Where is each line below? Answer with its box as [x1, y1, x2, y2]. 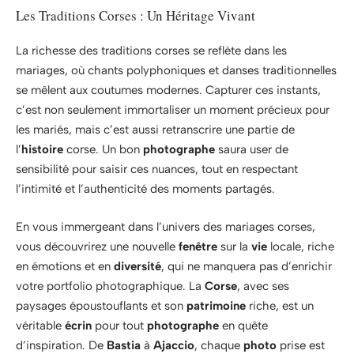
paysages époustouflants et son [16, 298, 186, 313]
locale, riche [267, 239, 334, 254]
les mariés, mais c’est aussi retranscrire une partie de [16, 122, 295, 137]
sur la [217, 239, 251, 254]
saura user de [215, 142, 288, 157]
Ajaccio [153, 337, 194, 352]
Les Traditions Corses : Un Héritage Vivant [16, 6, 255, 24]
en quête [219, 318, 268, 333]
